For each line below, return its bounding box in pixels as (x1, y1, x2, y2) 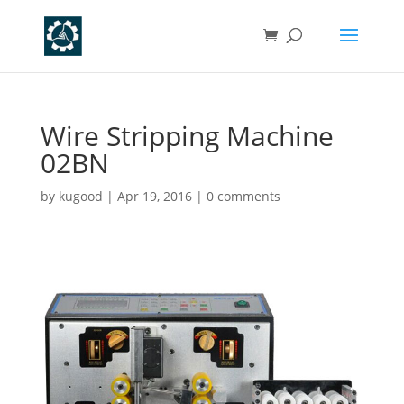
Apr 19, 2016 (116, 188, 192, 205)
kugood (58, 188, 103, 205)
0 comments (206, 188, 280, 205)
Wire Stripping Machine (40, 117, 334, 154)
